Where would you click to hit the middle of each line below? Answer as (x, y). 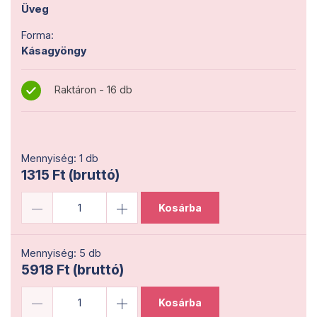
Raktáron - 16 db (92, 90)
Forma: (38, 35)
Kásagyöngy (54, 51)
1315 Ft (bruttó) (70, 175)
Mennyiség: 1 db (60, 158)
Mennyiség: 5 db (61, 253)
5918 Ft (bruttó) (73, 270)
